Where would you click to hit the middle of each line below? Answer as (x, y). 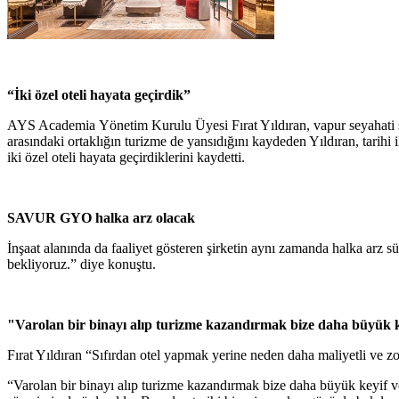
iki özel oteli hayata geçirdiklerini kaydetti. (126, 157)
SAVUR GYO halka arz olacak (101, 217)
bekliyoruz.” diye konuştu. (81, 264)
